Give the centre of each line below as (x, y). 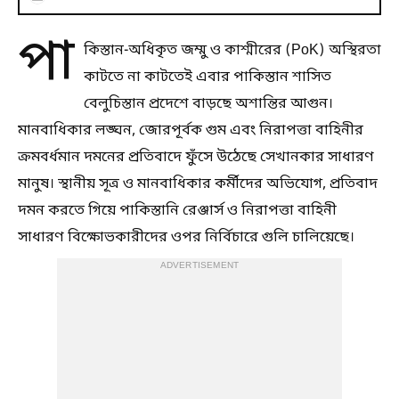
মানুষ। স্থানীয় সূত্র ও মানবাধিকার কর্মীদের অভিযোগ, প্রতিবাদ (198, 184)
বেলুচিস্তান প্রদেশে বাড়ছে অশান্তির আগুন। (208, 104)
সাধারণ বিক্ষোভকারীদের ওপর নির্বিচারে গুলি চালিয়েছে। (186, 237)
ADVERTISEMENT (199, 265)
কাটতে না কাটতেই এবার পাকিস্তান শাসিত (208, 77)
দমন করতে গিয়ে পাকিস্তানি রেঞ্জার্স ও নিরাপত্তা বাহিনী (177, 211)
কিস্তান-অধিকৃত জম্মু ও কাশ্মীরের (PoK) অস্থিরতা (232, 50)
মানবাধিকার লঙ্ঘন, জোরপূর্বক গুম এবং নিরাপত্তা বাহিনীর (191, 130)
